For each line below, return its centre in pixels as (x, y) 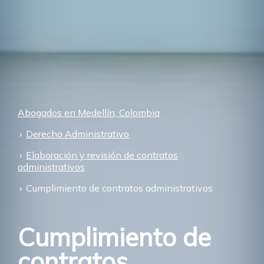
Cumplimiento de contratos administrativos (120, 188)
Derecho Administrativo (78, 133)
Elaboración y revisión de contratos (102, 155)
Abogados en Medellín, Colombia (89, 112)
